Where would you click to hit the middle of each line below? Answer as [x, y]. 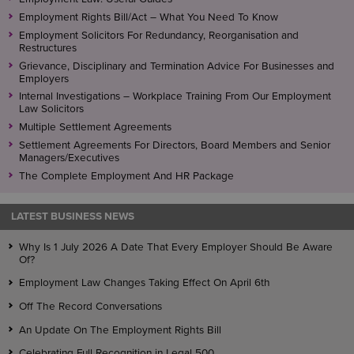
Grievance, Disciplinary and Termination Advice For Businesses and [176, 66]
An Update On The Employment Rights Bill [120, 330]
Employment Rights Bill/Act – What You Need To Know [148, 17]
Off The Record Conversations [90, 307]
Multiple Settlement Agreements [95, 128]
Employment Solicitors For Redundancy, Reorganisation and [158, 35]
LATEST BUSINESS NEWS [72, 217]
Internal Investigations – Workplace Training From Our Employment [175, 97]
